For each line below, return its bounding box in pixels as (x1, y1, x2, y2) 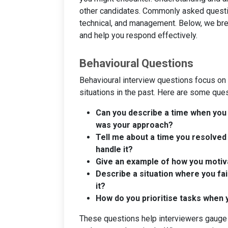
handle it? (96, 144, 133, 154)
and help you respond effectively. (79, 30, 197, 40)
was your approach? (96, 120, 173, 130)
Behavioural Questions (79, 56, 193, 70)
